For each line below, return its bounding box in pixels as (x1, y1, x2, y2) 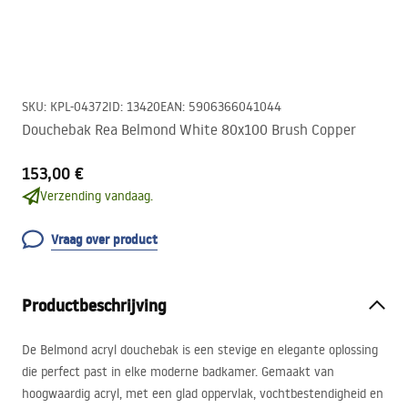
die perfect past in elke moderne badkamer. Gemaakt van (22, 363, 334, 380)
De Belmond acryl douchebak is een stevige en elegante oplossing (22, 342, 378, 358)
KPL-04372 (50, 98, 108, 115)
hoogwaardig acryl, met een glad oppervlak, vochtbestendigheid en (22, 385, 383, 402)
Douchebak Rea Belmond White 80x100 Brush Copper (22, 120, 356, 138)
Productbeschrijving (22, 294, 167, 317)
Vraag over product (51, 230, 158, 249)
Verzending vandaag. (40, 188, 153, 204)
